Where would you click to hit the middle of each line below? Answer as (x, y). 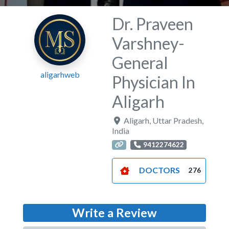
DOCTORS (160, 170)
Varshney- (148, 43)
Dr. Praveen (153, 24)
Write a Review (114, 213)
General (140, 62)
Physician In (154, 82)
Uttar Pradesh (177, 120)
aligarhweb (60, 74)
